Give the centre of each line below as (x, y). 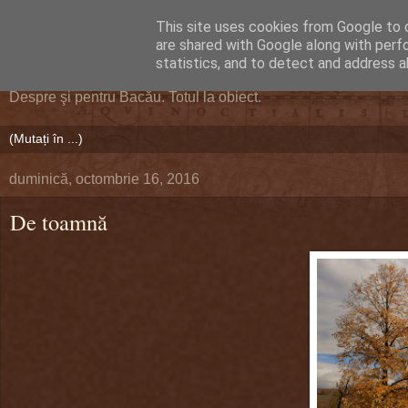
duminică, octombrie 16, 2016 (104, 179)
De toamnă (59, 222)
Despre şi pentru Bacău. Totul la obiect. (135, 97)
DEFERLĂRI (96, 57)
